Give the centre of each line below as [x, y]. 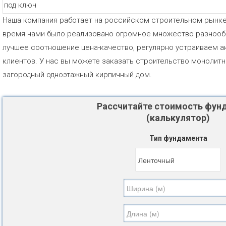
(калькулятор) [178, 118]
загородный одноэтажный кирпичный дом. [77, 75]
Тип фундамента [178, 138]
